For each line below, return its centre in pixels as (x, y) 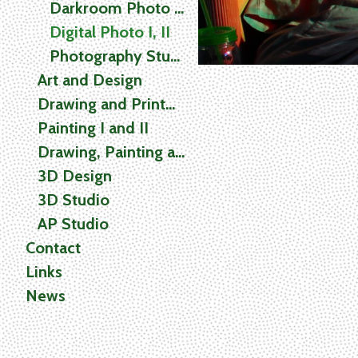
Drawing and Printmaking (170, 103)
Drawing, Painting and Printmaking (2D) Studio (180, 151)
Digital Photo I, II (110, 32)
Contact (53, 247)
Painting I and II (93, 127)
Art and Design (90, 80)
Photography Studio (175, 56)
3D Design (75, 175)
